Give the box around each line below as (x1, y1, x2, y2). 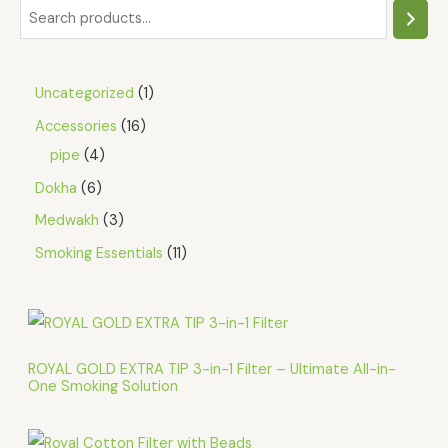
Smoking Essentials (35, 243, 163, 263)
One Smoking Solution (28, 377, 178, 397)
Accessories (35, 117, 117, 137)
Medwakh (35, 211, 99, 231)
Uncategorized (35, 84, 134, 104)
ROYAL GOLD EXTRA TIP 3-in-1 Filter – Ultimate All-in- (28, 360, 396, 380)
